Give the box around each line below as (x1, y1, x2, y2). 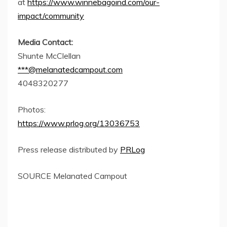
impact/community (18, 10, 84, 21)
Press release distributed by (18, 144, 120, 155)
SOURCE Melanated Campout (18, 170, 127, 181)
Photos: (18, 104, 46, 115)
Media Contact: (18, 36, 73, 47)
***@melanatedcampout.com (18, 64, 123, 74)
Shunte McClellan (18, 50, 81, 61)
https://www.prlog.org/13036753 (18, 118, 140, 128)
